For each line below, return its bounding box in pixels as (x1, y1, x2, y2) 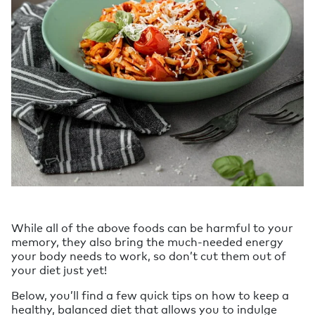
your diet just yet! (11, 262, 107, 278)
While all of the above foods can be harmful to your (11, 219, 293, 236)
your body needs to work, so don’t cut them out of (11, 247, 286, 264)
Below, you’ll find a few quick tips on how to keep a (11, 287, 289, 303)
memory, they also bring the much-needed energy (11, 233, 283, 250)
